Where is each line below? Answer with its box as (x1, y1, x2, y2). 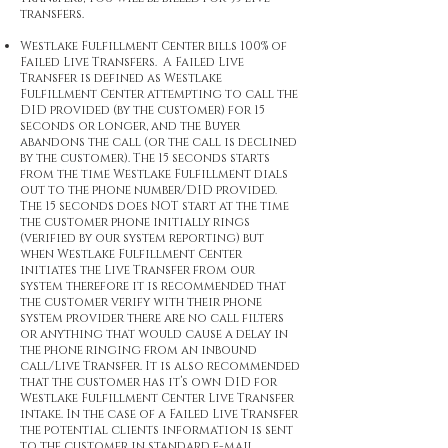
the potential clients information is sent (20, 422, 293, 438)
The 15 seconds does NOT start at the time (20, 198, 289, 214)
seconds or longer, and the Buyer (20, 118, 240, 134)
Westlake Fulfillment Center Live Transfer (20, 390, 294, 406)
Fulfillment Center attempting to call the (20, 86, 298, 102)
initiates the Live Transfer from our (20, 262, 255, 278)
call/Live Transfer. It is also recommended (20, 358, 300, 374)
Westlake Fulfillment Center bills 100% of (20, 38, 287, 54)
